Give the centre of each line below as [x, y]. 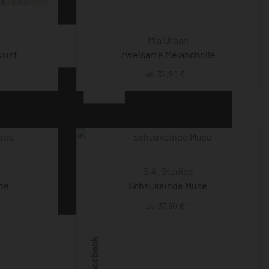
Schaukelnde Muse [168, 186]
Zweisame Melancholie [168, 54]
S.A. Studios [168, 171]
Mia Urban [168, 40]
